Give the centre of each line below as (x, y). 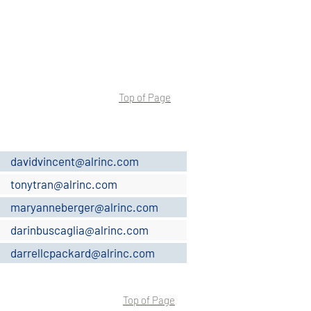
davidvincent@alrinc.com (75, 161)
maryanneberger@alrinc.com (84, 207)
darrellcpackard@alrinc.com (83, 253)
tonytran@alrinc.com (64, 184)
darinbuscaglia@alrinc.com (79, 230)
